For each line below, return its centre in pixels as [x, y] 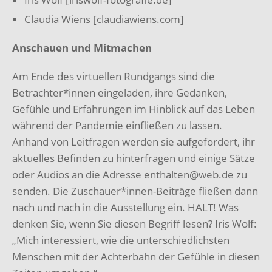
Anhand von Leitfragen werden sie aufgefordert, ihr [134, 141]
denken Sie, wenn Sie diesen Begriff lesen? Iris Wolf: [134, 223]
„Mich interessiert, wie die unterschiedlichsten [121, 240]
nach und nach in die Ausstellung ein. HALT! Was [125, 207]
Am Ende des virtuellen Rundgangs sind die [114, 76]
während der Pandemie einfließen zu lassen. [117, 125]
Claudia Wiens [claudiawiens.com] [104, 19]
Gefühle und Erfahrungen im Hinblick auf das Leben [134, 109]
